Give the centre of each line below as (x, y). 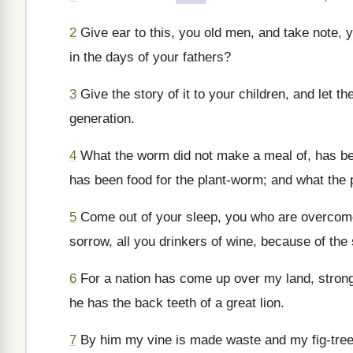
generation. (102, 119)
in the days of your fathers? (150, 57)
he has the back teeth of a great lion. (177, 303)
